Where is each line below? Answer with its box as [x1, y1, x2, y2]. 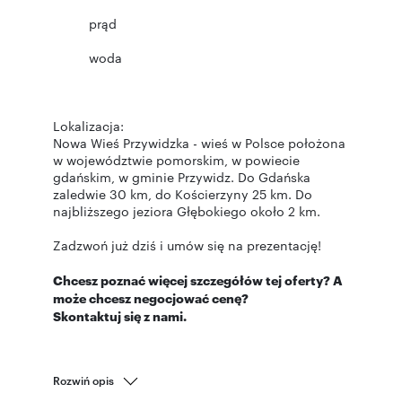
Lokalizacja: [53, 117, 124, 135]
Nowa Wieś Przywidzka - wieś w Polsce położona [53, 134, 345, 152]
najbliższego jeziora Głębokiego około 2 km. [53, 202, 320, 220]
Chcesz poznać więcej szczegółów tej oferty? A [53, 271, 343, 288]
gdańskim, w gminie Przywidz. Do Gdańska [53, 168, 310, 186]
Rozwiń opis [53, 371, 114, 388]
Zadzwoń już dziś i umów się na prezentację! [53, 236, 321, 254]
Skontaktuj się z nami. [53, 307, 187, 324]
